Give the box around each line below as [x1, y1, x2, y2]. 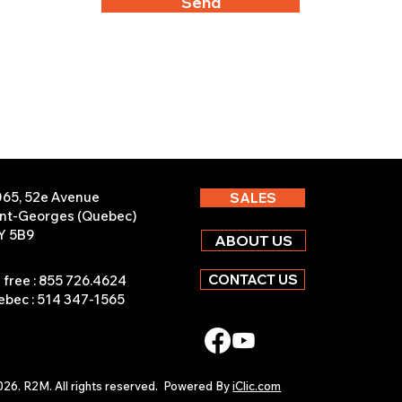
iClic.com [232, 379, 282, 393]
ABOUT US [214, 232, 293, 249]
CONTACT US [207, 271, 298, 288]
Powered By [163, 379, 233, 393]
